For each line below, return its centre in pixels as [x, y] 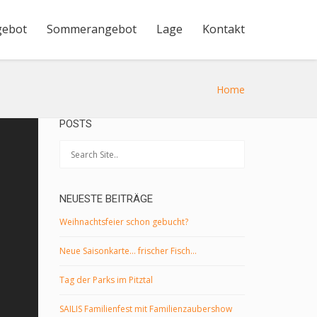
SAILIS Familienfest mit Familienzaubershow [145, 309]
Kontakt [224, 29]
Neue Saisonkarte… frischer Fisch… [128, 251]
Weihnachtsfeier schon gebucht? [123, 222]
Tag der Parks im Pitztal [106, 280]
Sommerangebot [92, 29]
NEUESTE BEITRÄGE [106, 199]
